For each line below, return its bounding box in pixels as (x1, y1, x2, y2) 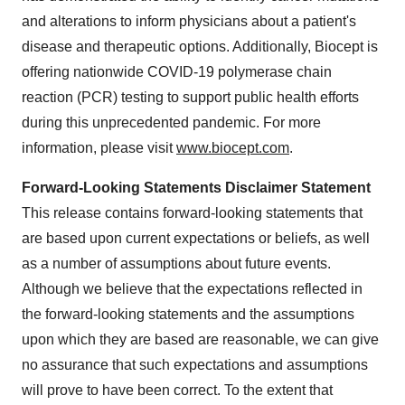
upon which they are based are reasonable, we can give (22, 332, 379, 347)
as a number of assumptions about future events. (22, 256, 331, 271)
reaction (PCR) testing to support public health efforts (22, 89, 359, 105)
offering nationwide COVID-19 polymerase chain (22, 64, 332, 80)
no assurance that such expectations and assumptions (22, 357, 368, 372)
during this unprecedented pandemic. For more (22, 115, 321, 130)
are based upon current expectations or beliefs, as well (22, 231, 370, 246)
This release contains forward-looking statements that (22, 205, 363, 221)
